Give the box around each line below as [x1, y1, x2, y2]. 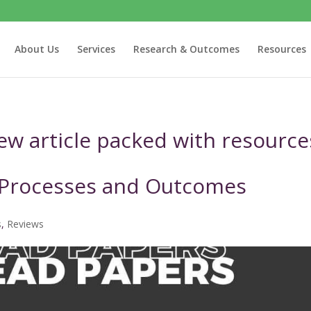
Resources [258, 42, 306, 56]
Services [77, 42, 115, 56]
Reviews [7, 217, 44, 230]
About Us [15, 42, 59, 56]
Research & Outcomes [133, 42, 239, 56]
